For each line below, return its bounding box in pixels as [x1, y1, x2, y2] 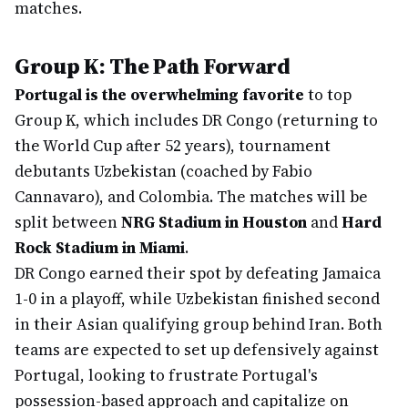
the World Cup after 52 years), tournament [15, 135, 331, 157]
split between [15, 211, 121, 233]
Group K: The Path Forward [15, 51, 291, 81]
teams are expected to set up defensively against [15, 339, 379, 361]
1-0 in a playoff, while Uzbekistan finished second [15, 288, 380, 310]
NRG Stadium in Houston [121, 211, 307, 233]
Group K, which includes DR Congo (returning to [15, 109, 378, 131]
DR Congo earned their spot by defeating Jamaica [15, 262, 381, 284]
